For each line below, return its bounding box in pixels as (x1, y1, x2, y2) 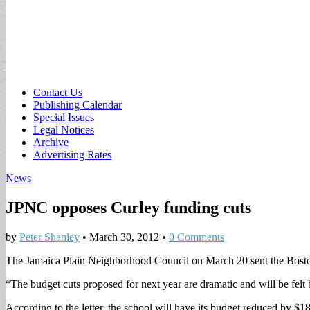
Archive (33, 136, 69, 148)
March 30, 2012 (89, 230, 159, 243)
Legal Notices (33, 124, 94, 136)
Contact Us (33, 86, 82, 98)
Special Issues (33, 111, 94, 123)
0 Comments (169, 230, 224, 243)
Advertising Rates (33, 149, 111, 161)
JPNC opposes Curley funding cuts (6, 198, 251, 217)
